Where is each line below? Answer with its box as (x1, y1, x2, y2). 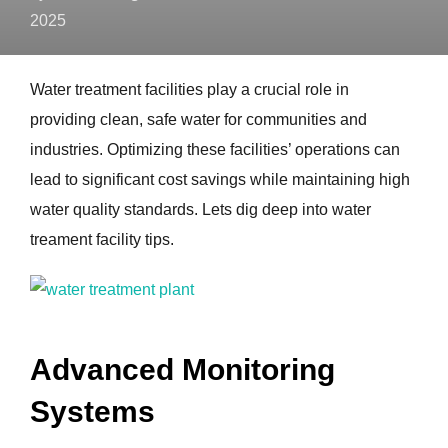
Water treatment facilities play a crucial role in (30, 81, 349, 98)
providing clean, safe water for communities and (30, 111, 367, 128)
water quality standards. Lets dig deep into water (30, 201, 371, 218)
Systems (30, 394, 155, 428)
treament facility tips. (30, 231, 174, 248)
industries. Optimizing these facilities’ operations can (30, 141, 400, 158)
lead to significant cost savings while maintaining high (30, 171, 410, 188)
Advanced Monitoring (30, 352, 335, 386)
